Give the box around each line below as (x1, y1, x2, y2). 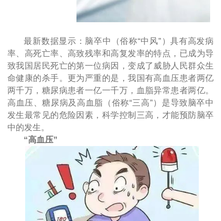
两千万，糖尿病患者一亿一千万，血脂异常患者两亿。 (7, 85, 214, 95)
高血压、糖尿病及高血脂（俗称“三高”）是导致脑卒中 (7, 98, 214, 108)
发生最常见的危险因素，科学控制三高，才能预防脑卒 (7, 110, 214, 120)
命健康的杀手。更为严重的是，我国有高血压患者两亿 (7, 73, 214, 83)
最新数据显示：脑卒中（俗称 (24, 36, 138, 46)
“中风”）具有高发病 (137, 36, 214, 46)
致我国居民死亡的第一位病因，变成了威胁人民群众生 (7, 61, 214, 71)
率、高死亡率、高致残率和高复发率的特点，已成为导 (7, 48, 214, 58)
